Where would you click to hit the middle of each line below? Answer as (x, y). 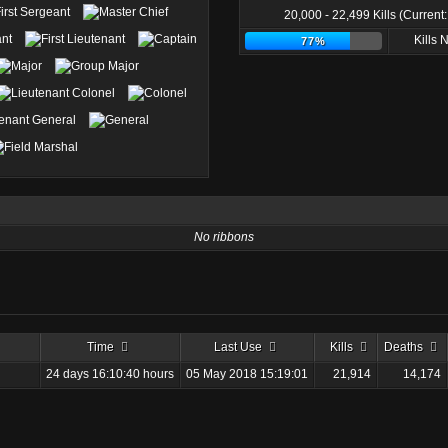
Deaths (403, 347)
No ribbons (224, 237)
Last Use (237, 347)
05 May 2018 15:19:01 (247, 374)
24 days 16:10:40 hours (110, 374)
